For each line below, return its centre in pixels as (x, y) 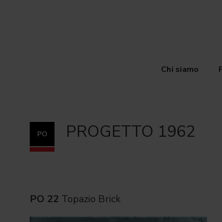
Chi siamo (180, 69)
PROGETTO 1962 (130, 132)
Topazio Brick (90, 199)
